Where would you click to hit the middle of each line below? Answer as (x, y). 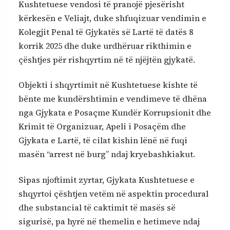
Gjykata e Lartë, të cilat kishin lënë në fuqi (103, 140)
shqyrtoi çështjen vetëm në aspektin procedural (113, 193)
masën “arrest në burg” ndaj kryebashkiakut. (107, 154)
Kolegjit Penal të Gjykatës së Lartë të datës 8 (106, 32)
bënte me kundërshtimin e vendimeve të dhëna (113, 99)
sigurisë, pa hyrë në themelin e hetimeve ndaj (109, 221)
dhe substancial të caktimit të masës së (97, 207)
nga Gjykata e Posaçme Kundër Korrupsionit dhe (115, 113)
